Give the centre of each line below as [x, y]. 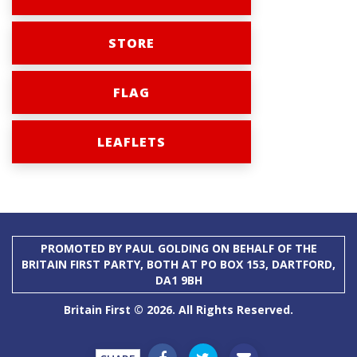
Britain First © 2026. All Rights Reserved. [178, 310]
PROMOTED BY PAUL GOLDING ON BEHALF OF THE [178, 248]
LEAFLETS [131, 142]
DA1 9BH [178, 280]
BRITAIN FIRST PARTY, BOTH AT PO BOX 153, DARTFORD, [178, 264]
